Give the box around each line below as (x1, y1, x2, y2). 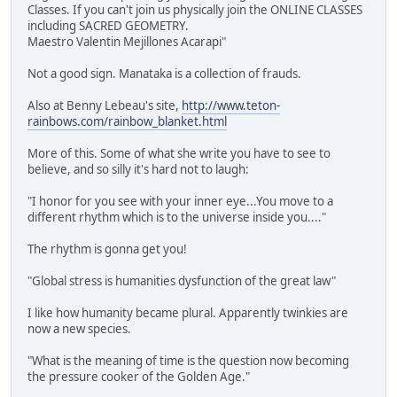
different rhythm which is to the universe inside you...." (27, 209, 326, 226)
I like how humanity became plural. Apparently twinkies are (27, 305, 348, 322)
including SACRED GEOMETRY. (27, 18, 189, 35)
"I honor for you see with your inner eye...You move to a (27, 193, 333, 210)
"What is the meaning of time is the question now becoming (27, 353, 349, 370)
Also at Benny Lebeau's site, (27, 97, 182, 114)
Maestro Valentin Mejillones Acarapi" (27, 34, 226, 51)
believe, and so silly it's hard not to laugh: (27, 161, 249, 178)
